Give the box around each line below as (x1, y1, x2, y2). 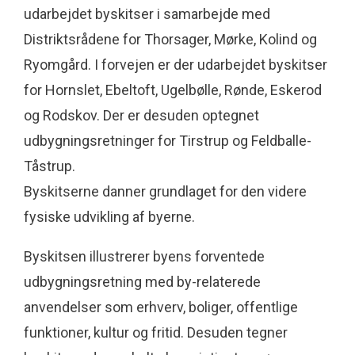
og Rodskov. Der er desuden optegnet (24, 106, 259, 124)
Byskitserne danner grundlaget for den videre (24, 182, 307, 200)
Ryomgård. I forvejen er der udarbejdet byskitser (24, 55, 327, 73)
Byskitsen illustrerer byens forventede (24, 247, 265, 265)
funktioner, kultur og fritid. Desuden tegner (24, 323, 288, 341)
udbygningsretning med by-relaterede (24, 273, 261, 290)
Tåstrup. (24, 157, 75, 174)
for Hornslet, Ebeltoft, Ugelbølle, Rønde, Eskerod (24, 81, 322, 98)
